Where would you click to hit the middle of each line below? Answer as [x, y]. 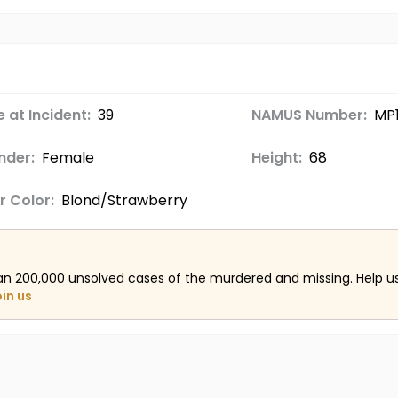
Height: [276, 158]
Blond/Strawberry [124, 200]
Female [68, 158]
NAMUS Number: [309, 115]
